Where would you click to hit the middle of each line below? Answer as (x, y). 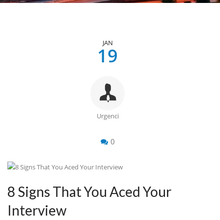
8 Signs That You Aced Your (89, 192)
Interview (37, 210)
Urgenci (108, 116)
